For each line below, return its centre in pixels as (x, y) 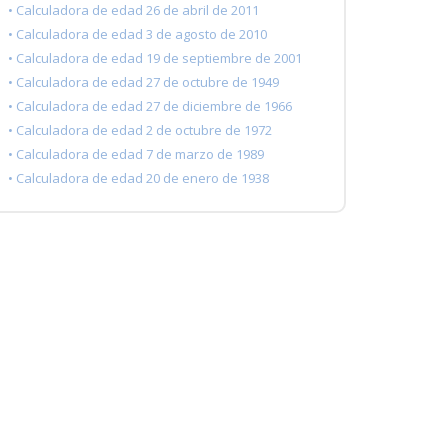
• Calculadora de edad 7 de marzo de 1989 (136, 154)
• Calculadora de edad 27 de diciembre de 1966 (150, 106)
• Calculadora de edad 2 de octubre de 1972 (140, 130)
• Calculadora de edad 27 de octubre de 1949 (143, 82)
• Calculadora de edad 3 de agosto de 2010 (137, 34)
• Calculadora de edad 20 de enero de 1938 (138, 178)
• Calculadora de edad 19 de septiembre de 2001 (155, 58)
